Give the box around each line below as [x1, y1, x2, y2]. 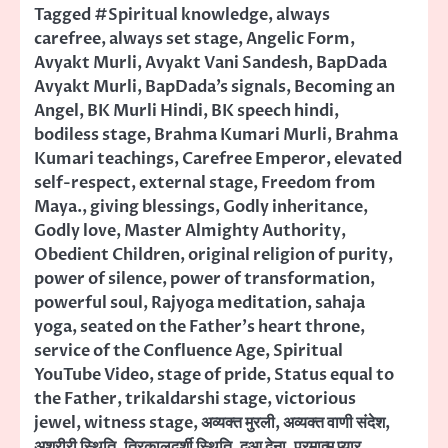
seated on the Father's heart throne [80, 316, 360, 339]
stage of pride [157, 364, 266, 387]
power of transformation [170, 268, 370, 291]
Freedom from [261, 172, 376, 195]
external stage [139, 172, 253, 195]
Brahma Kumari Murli [154, 124, 327, 147]
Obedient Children [34, 244, 180, 267]
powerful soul [34, 292, 143, 315]
